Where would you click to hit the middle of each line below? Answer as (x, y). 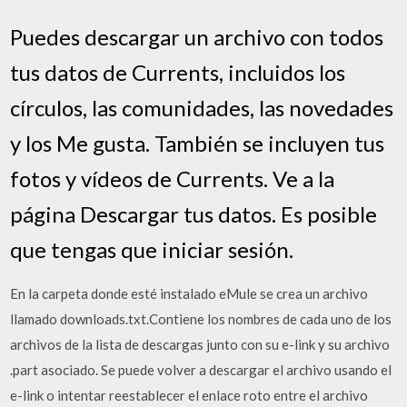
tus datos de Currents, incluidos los (178, 72)
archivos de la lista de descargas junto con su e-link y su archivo (200, 344)
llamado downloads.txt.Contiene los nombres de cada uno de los (201, 318)
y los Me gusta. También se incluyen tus (198, 143)
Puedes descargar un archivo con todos (197, 36)
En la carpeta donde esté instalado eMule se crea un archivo (189, 293)
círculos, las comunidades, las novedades (202, 107)
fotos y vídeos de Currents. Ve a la (173, 178)
